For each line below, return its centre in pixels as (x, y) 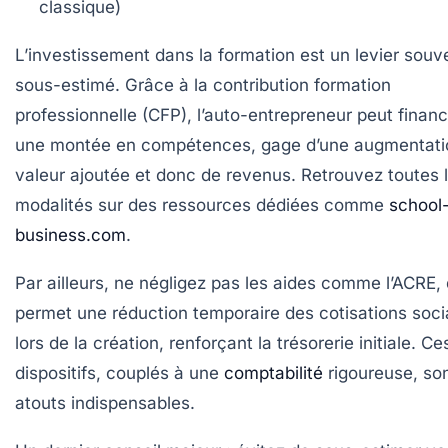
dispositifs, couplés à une (119, 372)
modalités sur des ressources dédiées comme (202, 204)
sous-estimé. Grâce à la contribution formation (203, 84)
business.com (70, 234)
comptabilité (273, 372)
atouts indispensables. (105, 402)
